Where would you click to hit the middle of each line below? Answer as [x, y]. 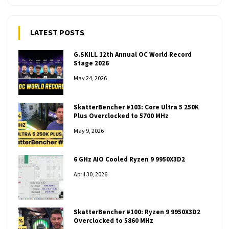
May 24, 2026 [90, 78]
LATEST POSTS [57, 32]
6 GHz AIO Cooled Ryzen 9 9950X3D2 [129, 159]
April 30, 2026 [90, 174]
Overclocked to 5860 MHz [113, 220]
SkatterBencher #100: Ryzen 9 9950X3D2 [137, 212]
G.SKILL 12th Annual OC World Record [132, 55]
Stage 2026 [91, 63]
